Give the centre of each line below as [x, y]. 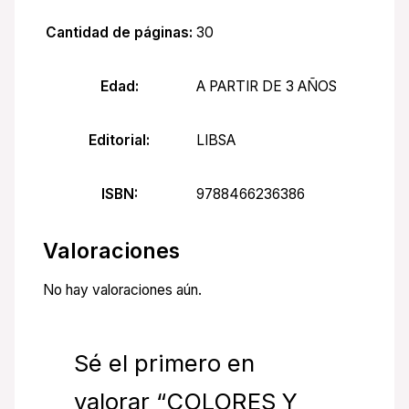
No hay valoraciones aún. [123, 290]
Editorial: [120, 140]
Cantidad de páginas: [120, 32]
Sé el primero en [164, 362]
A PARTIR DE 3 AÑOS [267, 87]
